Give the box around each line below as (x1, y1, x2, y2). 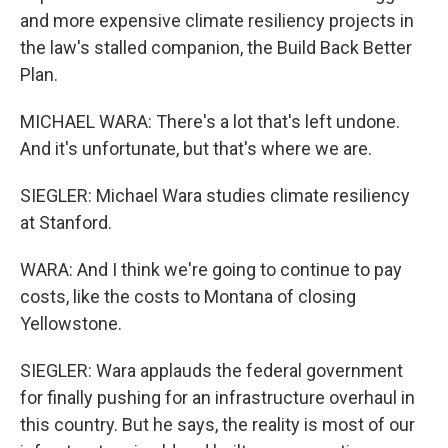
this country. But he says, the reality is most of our (20, 414, 415, 435)
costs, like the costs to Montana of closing (20, 286, 356, 307)
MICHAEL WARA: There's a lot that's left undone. (20, 111, 400, 132)
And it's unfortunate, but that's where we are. (20, 138, 372, 159)
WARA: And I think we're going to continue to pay (20, 259, 402, 280)
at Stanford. (20, 212, 112, 233)
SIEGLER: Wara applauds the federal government (20, 360, 403, 381)
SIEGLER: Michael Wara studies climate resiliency (20, 185, 410, 206)
